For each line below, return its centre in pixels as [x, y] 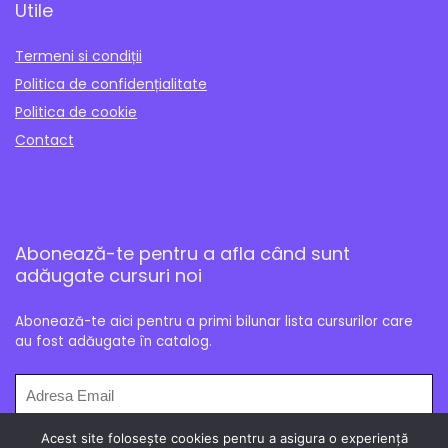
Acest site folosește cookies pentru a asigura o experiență [224, 438]
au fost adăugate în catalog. [113, 341]
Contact [44, 140]
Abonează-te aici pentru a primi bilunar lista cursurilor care [214, 321]
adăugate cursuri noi [108, 275]
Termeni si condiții [78, 56]
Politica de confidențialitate [111, 84]
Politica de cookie [76, 112]
